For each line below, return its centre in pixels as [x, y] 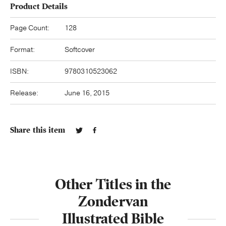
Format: [22, 49]
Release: [24, 93]
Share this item [38, 130]
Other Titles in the [113, 184]
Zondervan [113, 201]
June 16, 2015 [87, 93]
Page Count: [30, 28]
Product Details [39, 6]
